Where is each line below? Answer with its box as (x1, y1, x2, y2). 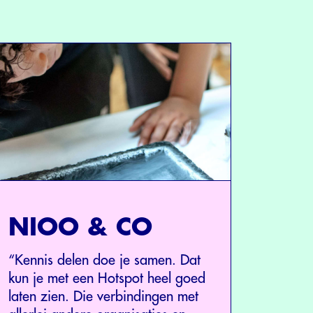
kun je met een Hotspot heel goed (8, 270, 205, 286)
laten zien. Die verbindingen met (8, 289, 198, 304)
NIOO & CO (8, 215, 152, 240)
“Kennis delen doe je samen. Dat (8, 252, 201, 268)
